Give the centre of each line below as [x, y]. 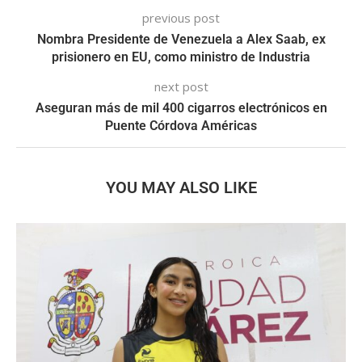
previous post [181, 18]
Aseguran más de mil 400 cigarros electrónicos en [181, 108]
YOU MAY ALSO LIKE [181, 188]
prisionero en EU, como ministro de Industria [181, 57]
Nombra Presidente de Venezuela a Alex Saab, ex [181, 40]
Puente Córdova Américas [181, 126]
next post [181, 87]
